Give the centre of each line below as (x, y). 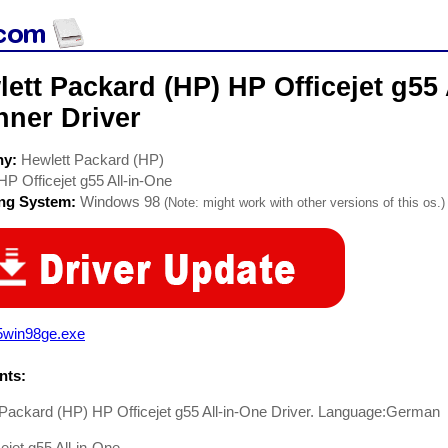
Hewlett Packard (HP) (92, 159)
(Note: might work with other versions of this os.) (304, 202)
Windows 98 (120, 201)
